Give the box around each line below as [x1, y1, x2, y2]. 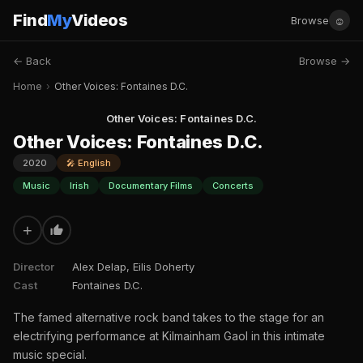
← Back [13, 54, 51, 67]
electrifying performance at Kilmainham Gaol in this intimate [13, 329, 325, 343]
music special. [13, 348, 87, 361]
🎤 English [66, 157, 111, 169]
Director [13, 260, 54, 273]
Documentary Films [109, 180, 193, 191]
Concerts [212, 180, 254, 191]
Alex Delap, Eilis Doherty [72, 260, 194, 273]
